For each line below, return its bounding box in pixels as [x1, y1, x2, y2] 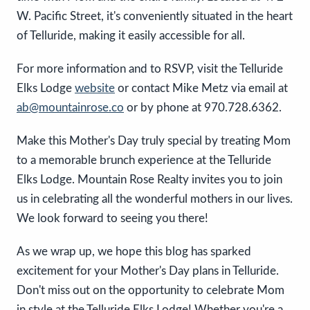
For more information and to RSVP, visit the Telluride [17, 62, 283, 75]
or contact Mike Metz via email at [115, 82, 288, 94]
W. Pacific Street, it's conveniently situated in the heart [17, 10, 293, 22]
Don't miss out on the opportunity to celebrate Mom [17, 284, 284, 296]
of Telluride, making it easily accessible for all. [17, 29, 245, 42]
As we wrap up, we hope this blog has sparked [17, 245, 251, 257]
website [75, 82, 115, 94]
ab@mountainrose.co [17, 101, 124, 113]
